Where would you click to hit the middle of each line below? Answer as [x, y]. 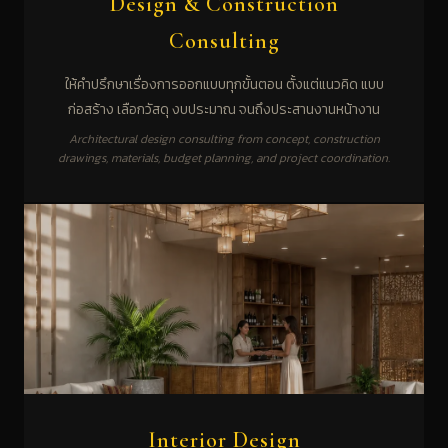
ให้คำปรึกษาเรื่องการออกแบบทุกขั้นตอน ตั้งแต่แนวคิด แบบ [224, 84]
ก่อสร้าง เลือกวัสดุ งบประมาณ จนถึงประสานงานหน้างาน [224, 109]
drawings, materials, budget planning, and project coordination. [224, 157]
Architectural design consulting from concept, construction [224, 138]
